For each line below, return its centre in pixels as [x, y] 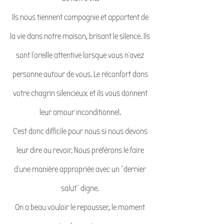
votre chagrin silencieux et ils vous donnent [80, 93]
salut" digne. [80, 188]
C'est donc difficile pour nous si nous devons [80, 131]
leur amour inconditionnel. [80, 112]
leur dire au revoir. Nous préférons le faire [80, 150]
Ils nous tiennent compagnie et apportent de [80, 17]
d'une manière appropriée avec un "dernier [80, 169]
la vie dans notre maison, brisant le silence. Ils [80, 36]
